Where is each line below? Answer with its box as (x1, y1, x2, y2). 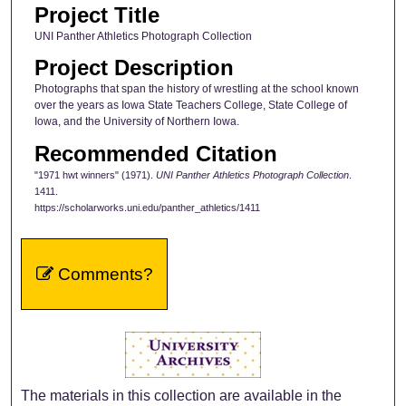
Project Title (34, 2, 159, 27)
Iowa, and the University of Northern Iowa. (34, 115, 239, 129)
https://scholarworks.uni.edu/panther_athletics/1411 (34, 201, 260, 213)
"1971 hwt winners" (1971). (34, 169, 156, 180)
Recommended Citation (34, 140, 277, 166)
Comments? (53, 264, 153, 284)
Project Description (34, 55, 234, 81)
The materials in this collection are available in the (21, 387, 343, 403)
